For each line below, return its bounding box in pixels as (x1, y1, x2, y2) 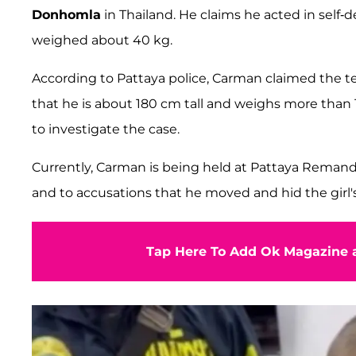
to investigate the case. (32, 121, 180, 137)
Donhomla (32, 6, 101, 22)
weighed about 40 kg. (32, 32, 172, 48)
